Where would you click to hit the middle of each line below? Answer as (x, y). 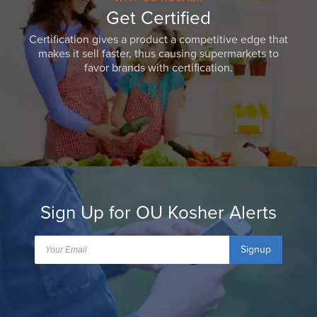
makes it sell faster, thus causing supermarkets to (158, 54)
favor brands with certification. (158, 68)
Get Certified (158, 18)
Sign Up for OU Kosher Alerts (158, 213)
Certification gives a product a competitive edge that (158, 40)
